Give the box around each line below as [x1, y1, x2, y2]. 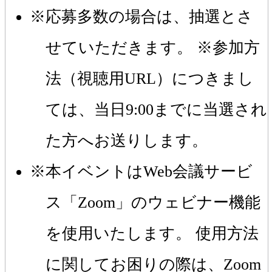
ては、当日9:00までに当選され [45, 100, 267, 118]
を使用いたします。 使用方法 [45, 224, 259, 242]
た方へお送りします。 [45, 131, 212, 149]
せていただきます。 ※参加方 [45, 38, 260, 56]
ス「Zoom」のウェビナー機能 [45, 193, 260, 211]
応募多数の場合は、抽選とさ [45, 7, 253, 25]
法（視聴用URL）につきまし [45, 69, 254, 87]
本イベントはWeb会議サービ [45, 162, 253, 180]
